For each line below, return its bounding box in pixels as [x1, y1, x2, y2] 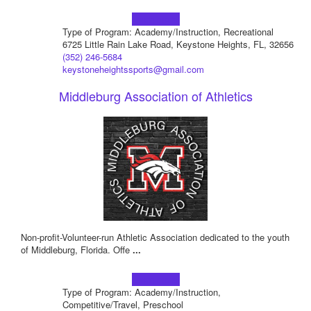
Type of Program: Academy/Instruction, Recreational [62, 25, 274, 39]
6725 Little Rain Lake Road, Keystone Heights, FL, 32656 [62, 37, 294, 51]
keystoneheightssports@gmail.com [62, 62, 204, 76]
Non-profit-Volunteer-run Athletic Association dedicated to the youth [21, 230, 289, 244]
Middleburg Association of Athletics [58, 87, 253, 106]
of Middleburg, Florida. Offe [21, 243, 133, 257]
